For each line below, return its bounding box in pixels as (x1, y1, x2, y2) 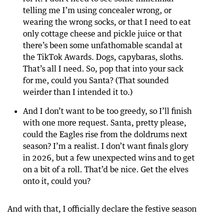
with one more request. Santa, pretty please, (23, 118, 186, 127)
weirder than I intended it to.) (23, 87, 133, 97)
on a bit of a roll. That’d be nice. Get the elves (23, 164, 188, 174)
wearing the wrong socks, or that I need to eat (23, 17, 191, 27)
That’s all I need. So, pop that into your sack (23, 64, 183, 73)
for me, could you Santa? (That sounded (23, 75, 169, 85)
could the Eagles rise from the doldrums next (23, 129, 187, 139)
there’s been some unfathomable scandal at (23, 40, 182, 50)
